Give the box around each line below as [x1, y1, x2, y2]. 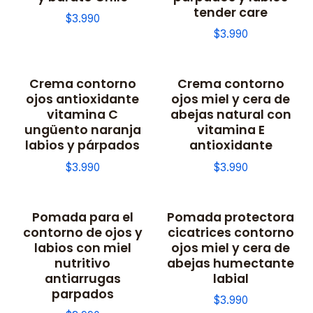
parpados [51, 284, 114, 303]
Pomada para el [31, 208, 133, 226]
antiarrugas [44, 269, 121, 287]
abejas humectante [167, 254, 294, 272]
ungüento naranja [24, 121, 141, 139]
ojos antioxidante [26, 90, 139, 108]
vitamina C [47, 105, 118, 124]
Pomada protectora [167, 208, 294, 226]
